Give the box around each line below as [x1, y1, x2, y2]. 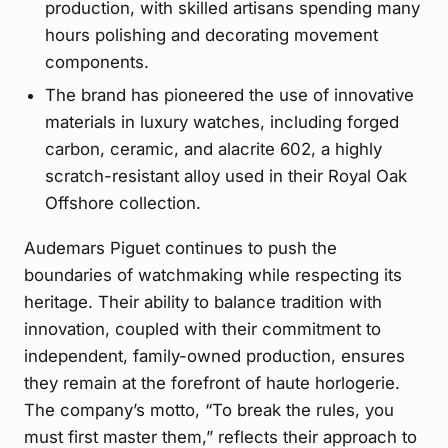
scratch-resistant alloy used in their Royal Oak [44, 166, 407, 187]
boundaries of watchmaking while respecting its [24, 264, 402, 285]
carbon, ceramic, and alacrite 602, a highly [44, 139, 382, 160]
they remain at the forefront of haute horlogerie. [24, 372, 400, 393]
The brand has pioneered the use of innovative [44, 85, 414, 106]
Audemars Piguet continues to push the [24, 237, 337, 258]
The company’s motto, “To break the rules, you [24, 399, 394, 420]
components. [44, 51, 149, 72]
